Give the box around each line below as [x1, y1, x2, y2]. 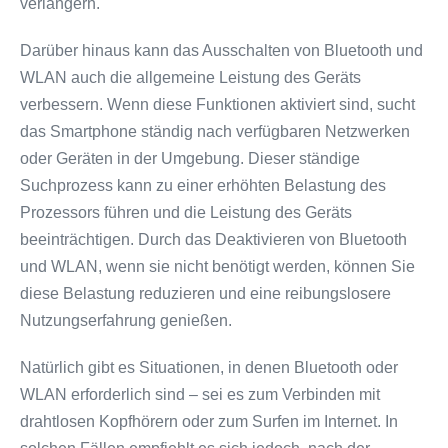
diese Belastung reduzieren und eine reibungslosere [20, 285, 391, 302]
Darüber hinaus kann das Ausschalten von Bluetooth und [20, 42, 423, 59]
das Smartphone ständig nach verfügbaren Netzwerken [20, 123, 410, 140]
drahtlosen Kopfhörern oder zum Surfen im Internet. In [20, 413, 398, 430]
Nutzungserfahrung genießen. [20, 312, 232, 329]
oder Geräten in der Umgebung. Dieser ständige [20, 150, 360, 167]
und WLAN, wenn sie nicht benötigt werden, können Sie [20, 258, 415, 275]
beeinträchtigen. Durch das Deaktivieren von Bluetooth [20, 231, 407, 248]
